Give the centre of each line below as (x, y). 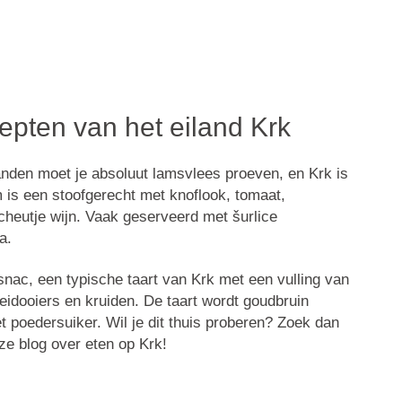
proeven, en (264, 173)
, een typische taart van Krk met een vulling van (188, 280)
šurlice (254, 216)
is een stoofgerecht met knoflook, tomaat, (144, 195)
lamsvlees (186, 173)
